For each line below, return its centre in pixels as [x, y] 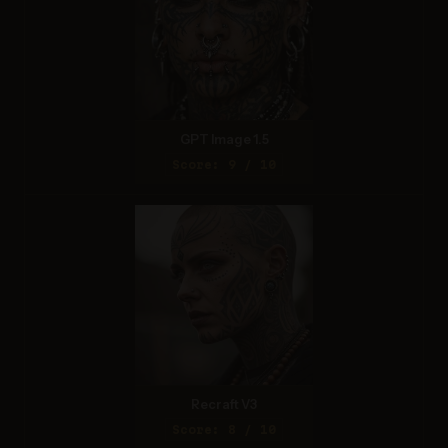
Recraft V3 [224, 404]
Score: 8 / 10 [224, 429]
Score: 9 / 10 [224, 164]
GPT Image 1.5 [224, 139]
